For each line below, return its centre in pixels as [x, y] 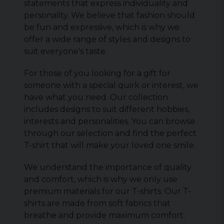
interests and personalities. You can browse [109, 121]
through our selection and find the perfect [110, 133]
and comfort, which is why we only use [101, 179]
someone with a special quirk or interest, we [111, 85]
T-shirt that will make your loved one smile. [110, 145]
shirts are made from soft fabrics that [97, 203]
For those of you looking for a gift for [97, 73]
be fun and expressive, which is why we [102, 27]
